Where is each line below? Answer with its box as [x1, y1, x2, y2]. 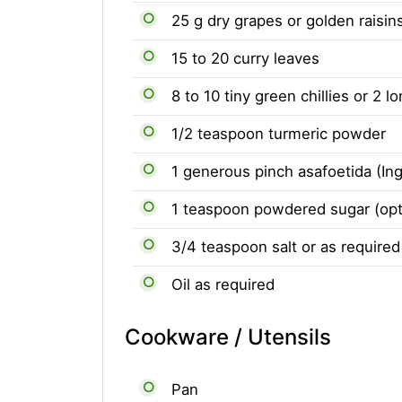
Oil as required [171, 275, 275, 293]
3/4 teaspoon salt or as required [171, 238, 400, 256]
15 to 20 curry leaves [171, 49, 319, 67]
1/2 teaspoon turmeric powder [171, 125, 386, 143]
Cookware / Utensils [125, 324, 331, 350]
